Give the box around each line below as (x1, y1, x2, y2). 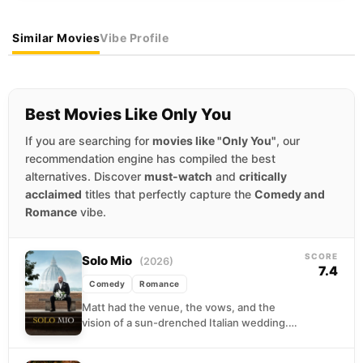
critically (239, 169, 287, 183)
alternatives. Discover (25, 169, 144, 183)
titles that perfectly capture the (82, 186, 254, 201)
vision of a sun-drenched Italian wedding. (82, 316, 288, 330)
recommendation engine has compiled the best (25, 151, 275, 165)
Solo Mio (82, 254, 135, 269)
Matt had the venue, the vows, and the (82, 301, 275, 314)
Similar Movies (12, 30, 100, 45)
